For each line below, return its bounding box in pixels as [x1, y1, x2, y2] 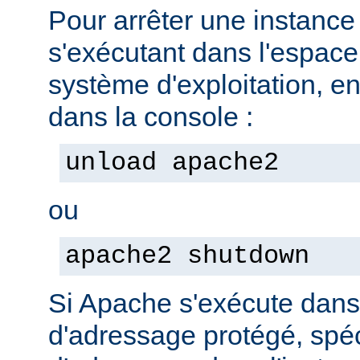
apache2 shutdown [65, 241, 309, 271]
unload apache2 [65, 148, 279, 178]
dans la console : [48, 100, 253, 132]
